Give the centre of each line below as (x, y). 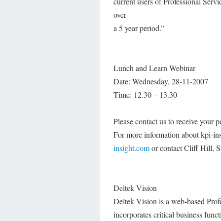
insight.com (131, 148)
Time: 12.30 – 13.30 (145, 95)
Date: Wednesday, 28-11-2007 (161, 81)
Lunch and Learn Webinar (154, 68)
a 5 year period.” (139, 28)
